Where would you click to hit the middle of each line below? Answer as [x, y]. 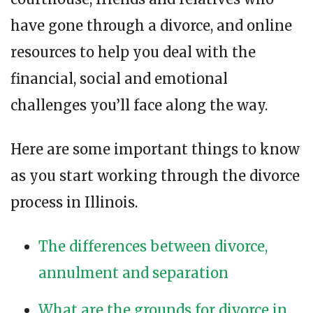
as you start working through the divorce [155, 176]
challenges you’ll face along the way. [139, 105]
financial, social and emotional [119, 79]
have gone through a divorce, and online [151, 26]
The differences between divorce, [153, 247]
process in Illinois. [74, 203]
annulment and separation [133, 273]
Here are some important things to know [155, 150]
